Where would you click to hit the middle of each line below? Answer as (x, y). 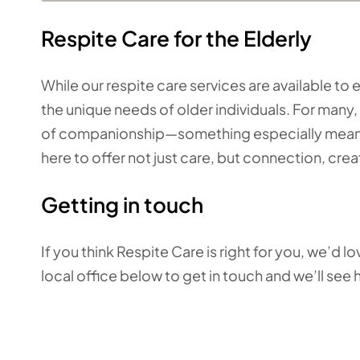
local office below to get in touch (152, 275)
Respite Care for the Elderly (176, 38)
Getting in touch (122, 205)
